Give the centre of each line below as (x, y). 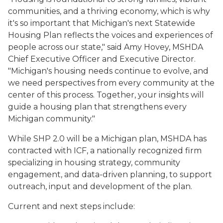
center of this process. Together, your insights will (106, 95)
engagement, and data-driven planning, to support (110, 174)
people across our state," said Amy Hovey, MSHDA (106, 47)
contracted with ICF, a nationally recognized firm (105, 151)
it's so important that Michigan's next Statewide (102, 23)
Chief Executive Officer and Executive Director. (102, 59)
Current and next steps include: (71, 206)
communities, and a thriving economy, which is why (109, 11)
